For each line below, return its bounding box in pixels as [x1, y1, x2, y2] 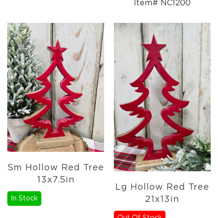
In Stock [11, 195, 38, 202]
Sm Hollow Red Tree [7, 163, 104, 172]
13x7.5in [36, 175, 75, 184]
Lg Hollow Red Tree [115, 183, 209, 192]
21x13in [145, 195, 180, 204]
